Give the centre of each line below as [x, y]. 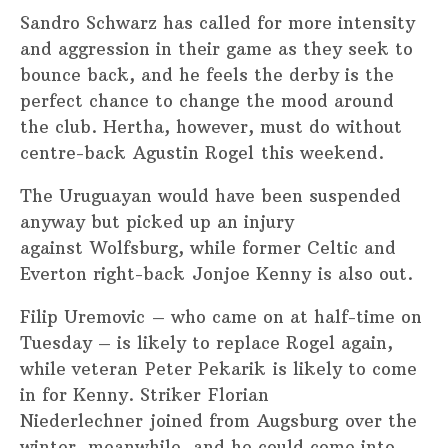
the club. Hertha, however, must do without [211, 127]
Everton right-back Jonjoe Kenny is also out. [216, 274]
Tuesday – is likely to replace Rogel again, [206, 343]
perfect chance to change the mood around [207, 101]
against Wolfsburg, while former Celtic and [208, 248]
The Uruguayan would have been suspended [210, 196]
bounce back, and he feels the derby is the [207, 75]
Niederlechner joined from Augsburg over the [218, 421]
